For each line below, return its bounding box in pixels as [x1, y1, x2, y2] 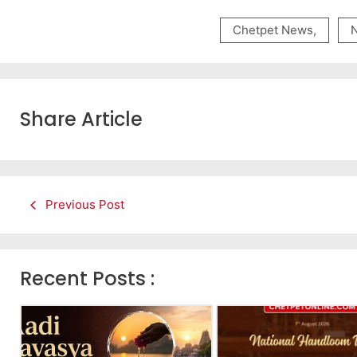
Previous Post [45, 197, 124, 213]
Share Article [20, 106, 143, 133]
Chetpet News [233, 22, 313, 38]
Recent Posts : [20, 265, 155, 292]
